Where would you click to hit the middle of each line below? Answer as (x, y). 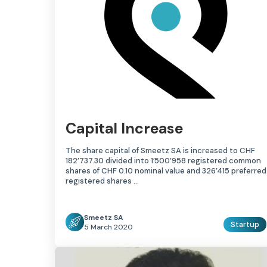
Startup (245, 224)
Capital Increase (124, 128)
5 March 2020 (108, 227)
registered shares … (102, 181)
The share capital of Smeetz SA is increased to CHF (160, 150)
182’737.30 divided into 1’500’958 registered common (163, 160)
